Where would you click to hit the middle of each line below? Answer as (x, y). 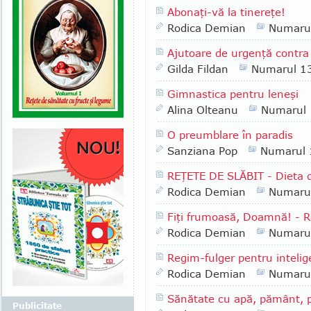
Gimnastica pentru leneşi (233, 94)
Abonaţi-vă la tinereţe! (226, 12)
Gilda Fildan (198, 69)
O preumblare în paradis (230, 135)
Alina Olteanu (203, 110)
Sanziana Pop (202, 151)
